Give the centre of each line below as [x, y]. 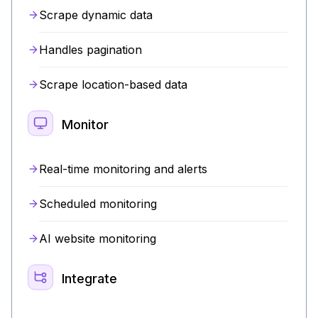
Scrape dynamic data [96, 15]
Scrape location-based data [113, 84]
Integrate [89, 279]
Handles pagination [91, 49]
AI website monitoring [98, 238]
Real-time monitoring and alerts [123, 169]
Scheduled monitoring [98, 203]
